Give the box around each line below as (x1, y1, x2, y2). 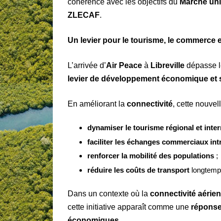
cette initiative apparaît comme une (68, 202, 191, 211)
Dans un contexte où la (68, 189, 150, 198)
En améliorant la (68, 100, 127, 109)
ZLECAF (68, 11, 100, 20)
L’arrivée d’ (68, 61, 106, 70)
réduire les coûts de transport (87, 165, 189, 174)
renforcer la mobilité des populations (87, 151, 214, 160)
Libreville (150, 61, 184, 70)
